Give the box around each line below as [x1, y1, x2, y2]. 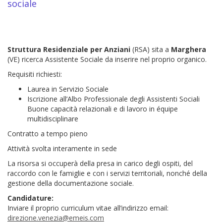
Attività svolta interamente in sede [7, 143, 117, 153]
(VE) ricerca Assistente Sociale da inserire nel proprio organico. [7, 54, 207, 64]
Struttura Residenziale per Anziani [7, 44, 130, 54]
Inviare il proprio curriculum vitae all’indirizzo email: [7, 203, 168, 213]
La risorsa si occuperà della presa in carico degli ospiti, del [7, 158, 193, 168]
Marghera [171, 44, 206, 54]
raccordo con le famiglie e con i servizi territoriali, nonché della [7, 168, 207, 178]
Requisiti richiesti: [7, 69, 62, 79]
